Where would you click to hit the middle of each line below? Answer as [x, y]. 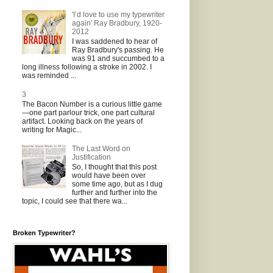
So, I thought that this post [114, 167]
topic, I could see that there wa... [75, 201]
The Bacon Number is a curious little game [92, 105]
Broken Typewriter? [44, 232]
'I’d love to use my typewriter [118, 14]
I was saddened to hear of [114, 42]
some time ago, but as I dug [117, 184]
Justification [91, 158]
